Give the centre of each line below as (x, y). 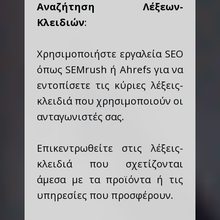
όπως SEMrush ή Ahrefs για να (110, 69)
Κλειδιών (61, 22)
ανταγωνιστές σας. (81, 117)
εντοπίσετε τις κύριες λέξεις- (110, 85)
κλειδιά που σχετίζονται (110, 164)
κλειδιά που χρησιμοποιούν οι (110, 101)
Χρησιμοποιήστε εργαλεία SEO (110, 54)
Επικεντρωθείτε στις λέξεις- (110, 148)
